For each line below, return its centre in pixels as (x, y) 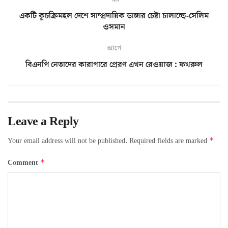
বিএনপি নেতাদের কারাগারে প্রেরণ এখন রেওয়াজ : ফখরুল (114, 64)
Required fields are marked (169, 141)
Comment (24, 163)
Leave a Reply (43, 121)
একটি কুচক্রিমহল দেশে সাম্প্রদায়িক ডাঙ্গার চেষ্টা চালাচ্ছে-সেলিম (114, 16)
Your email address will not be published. (67, 141)
